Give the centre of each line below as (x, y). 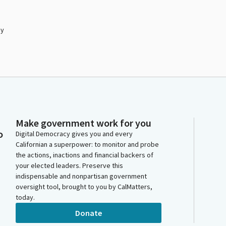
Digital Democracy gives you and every (74, 134)
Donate (89, 213)
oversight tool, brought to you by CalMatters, (84, 187)
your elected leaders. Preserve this (69, 165)
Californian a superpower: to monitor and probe (87, 144)
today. (25, 197)
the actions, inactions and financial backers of (84, 155)
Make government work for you (83, 123)
